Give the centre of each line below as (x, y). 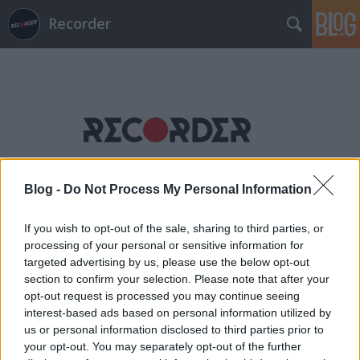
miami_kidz (110, 175)
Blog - (44, 190)
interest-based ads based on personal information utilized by (178, 313)
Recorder (80, 23)
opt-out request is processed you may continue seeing (162, 296)
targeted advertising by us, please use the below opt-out (167, 262)
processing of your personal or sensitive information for (164, 245)
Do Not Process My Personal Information (188, 190)
